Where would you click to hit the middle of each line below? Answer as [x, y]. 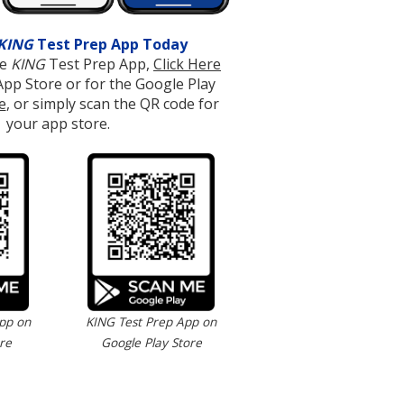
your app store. [58, 123]
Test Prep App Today [110, 44]
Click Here [187, 64]
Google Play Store [151, 342]
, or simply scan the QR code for [112, 103]
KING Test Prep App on [151, 321]
